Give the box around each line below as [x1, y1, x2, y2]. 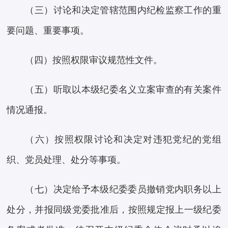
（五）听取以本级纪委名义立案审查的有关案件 [25, 84, 221, 95]
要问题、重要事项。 [7, 25, 90, 36]
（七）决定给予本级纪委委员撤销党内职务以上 [25, 184, 221, 195]
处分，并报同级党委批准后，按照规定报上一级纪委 [7, 205, 221, 215]
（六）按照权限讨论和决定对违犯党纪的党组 [25, 134, 221, 145]
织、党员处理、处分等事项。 [7, 155, 126, 165]
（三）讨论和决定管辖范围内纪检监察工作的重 [25, 5, 221, 16]
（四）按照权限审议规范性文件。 [25, 55, 163, 66]
